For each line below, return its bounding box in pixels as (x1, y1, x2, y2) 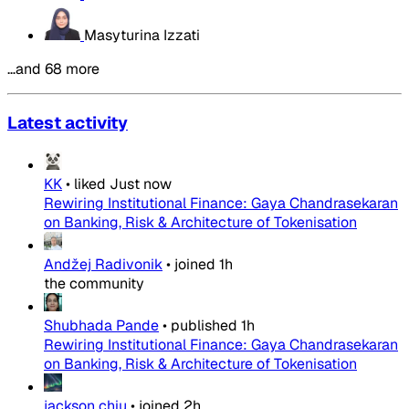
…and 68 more (7, 58, 100, 79)
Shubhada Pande (44, 316, 159, 335)
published (171, 316, 237, 335)
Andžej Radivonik (44, 255, 163, 274)
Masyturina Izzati (84, 25, 200, 45)
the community (44, 274, 144, 293)
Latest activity (7, 111, 128, 135)
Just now (110, 174, 172, 194)
